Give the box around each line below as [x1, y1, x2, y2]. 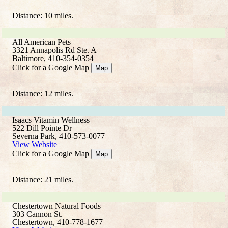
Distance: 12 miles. [12, 89, 73, 98]
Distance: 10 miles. [12, 11, 73, 20]
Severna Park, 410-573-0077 [12, 132, 105, 140]
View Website [12, 140, 57, 149]
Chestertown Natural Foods [12, 202, 101, 210]
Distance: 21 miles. [12, 175, 73, 184]
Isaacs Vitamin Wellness [12, 116, 90, 124]
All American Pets [12, 38, 71, 46]
